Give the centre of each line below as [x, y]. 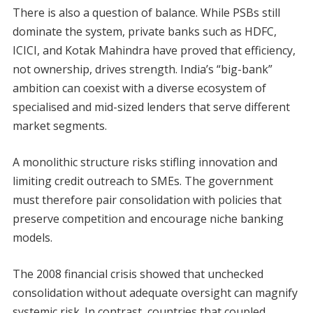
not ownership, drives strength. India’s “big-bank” [142, 70]
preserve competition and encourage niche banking [148, 219]
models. [32, 238]
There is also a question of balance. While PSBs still [146, 13]
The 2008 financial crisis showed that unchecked [138, 274]
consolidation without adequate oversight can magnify [155, 293]
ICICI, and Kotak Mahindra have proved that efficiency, [154, 51]
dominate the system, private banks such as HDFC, [144, 32]
